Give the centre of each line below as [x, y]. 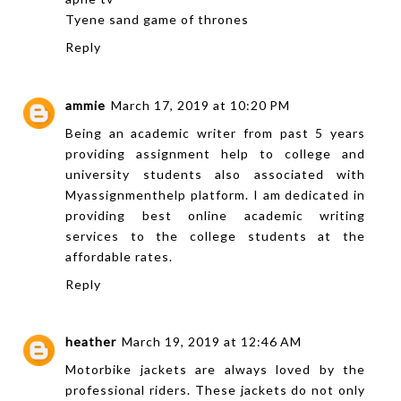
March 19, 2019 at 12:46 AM [212, 342]
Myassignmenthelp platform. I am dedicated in [216, 194]
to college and [307, 153]
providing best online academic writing [216, 215]
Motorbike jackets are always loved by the [216, 370]
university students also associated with [216, 174]
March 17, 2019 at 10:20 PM [200, 105]
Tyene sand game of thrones [157, 20]
